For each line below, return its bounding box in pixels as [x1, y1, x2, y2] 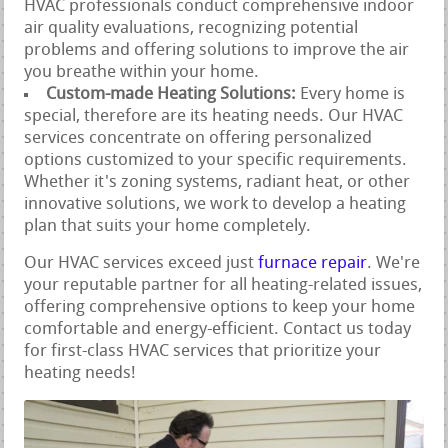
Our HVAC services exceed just [24, 254, 259, 272]
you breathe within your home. [24, 63, 260, 81]
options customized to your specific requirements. [24, 151, 408, 169]
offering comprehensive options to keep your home [24, 298, 416, 316]
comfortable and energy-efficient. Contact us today [24, 320, 412, 338]
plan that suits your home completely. [24, 217, 312, 235]
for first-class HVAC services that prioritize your [24, 342, 382, 360]
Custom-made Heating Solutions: [46, 85, 301, 103]
